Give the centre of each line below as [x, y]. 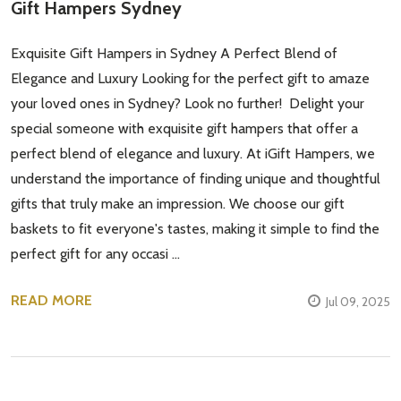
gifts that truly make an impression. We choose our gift [178, 203]
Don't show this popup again [156, 385]
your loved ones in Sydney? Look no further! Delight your [188, 103]
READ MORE [51, 300]
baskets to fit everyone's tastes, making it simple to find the [195, 228]
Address [67, 285]
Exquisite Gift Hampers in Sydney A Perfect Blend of [174, 53]
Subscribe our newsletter [141, 170]
